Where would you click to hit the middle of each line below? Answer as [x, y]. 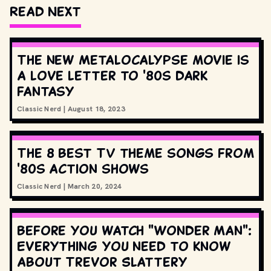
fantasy [46, 91]
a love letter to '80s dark [113, 75]
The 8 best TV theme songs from [135, 153]
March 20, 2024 [95, 186]
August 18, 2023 [96, 109]
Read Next [46, 11]
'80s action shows [83, 168]
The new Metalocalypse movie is [133, 60]
